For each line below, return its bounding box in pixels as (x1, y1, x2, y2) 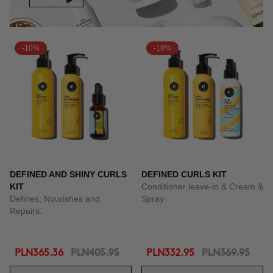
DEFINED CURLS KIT (141, 169, 227, 179)
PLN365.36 (15, 249, 63, 258)
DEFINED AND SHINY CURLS (10, 169, 127, 179)
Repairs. (10, 206, 42, 216)
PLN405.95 (71, 249, 119, 258)
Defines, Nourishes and (10, 194, 100, 204)
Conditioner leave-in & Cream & (141, 182, 263, 191)
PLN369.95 (202, 249, 250, 258)
